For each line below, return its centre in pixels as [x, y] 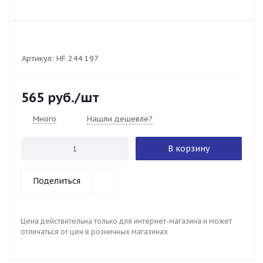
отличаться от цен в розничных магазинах [94, 232]
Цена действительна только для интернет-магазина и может [126, 221]
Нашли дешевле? [120, 119]
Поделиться [57, 181]
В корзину [189, 149]
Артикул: [38, 58]
